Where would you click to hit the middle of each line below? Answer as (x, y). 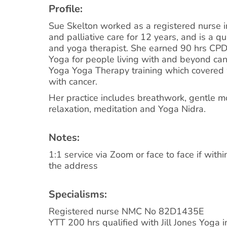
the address (73, 166)
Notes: (64, 138)
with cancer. (73, 82)
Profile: (66, 9)
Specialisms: (78, 194)
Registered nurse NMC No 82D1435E (126, 211)
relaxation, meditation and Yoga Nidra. (127, 109)
